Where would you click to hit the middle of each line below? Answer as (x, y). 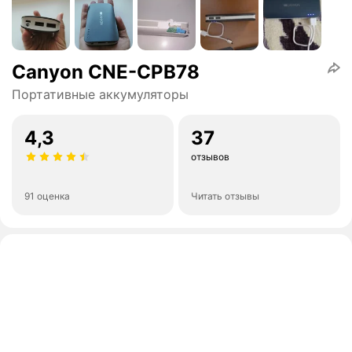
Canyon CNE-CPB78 (106, 72)
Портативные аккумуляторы (100, 95)
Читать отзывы (225, 196)
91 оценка (47, 196)
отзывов (210, 157)
